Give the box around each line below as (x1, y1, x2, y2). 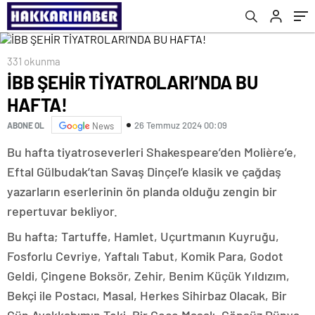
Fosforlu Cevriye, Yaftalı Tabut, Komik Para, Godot (7, 248, 283, 264)
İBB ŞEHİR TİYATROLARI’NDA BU (7, 71, 258, 93)
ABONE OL (7, 120, 44, 130)
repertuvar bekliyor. (7, 203, 117, 219)
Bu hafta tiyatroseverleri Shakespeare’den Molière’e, (7, 144, 297, 160)
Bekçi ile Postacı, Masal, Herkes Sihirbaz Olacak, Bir (7, 288, 287, 303)
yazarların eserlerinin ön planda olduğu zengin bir (7, 184, 277, 199)
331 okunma (7, 55, 60, 67)
